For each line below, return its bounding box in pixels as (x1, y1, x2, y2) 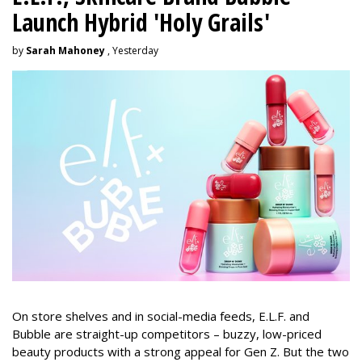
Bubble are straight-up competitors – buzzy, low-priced (12, 325, 322, 342)
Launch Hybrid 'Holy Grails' (12, 5, 270, 39)
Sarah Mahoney (26, 43, 105, 57)
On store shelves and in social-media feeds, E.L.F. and (12, 307, 309, 324)
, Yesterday (105, 43, 158, 57)
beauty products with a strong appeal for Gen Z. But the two (12, 343, 349, 360)
